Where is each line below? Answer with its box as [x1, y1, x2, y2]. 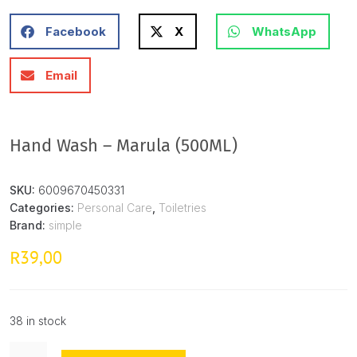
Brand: [10, 218, 49, 233]
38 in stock [10, 314, 66, 328]
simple [49, 218, 82, 233]
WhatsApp [252, 23, 316, 39]
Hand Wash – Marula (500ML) [10, 135, 237, 157]
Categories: [10, 201, 77, 215]
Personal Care [77, 201, 152, 215]
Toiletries [159, 201, 206, 215]
